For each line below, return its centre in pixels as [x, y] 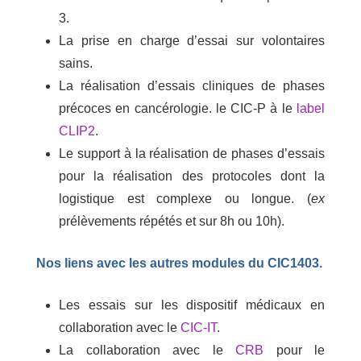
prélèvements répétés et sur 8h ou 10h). [172, 221]
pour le [294, 350]
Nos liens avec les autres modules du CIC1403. [179, 263]
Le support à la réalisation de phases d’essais [192, 154]
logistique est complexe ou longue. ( [185, 199]
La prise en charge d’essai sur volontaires [192, 41]
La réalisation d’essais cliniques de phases [192, 86]
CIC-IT [199, 328]
